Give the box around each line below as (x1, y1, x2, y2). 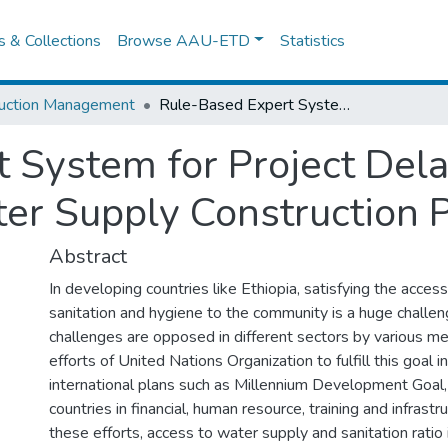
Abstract (49, 243, 127, 270)
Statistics (280, 29, 346, 52)
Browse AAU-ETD (117, 29, 251, 52)
